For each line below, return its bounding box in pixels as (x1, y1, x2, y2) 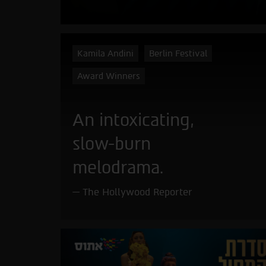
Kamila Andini (77, 47, 134, 59)
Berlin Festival (149, 47, 207, 59)
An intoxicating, (72, 109, 194, 130)
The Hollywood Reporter (83, 186, 192, 198)
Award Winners (77, 70, 140, 81)
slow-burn (72, 133, 151, 154)
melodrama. (72, 157, 163, 178)
